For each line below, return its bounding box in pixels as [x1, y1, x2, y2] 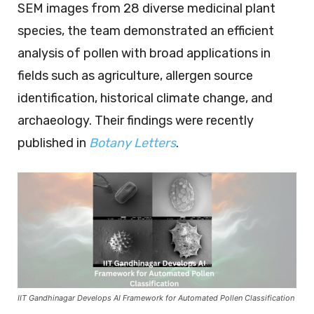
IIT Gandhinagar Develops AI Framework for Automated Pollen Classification [18, 293, 294, 303]
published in [18, 135, 89, 151]
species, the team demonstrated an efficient [18, 22, 274, 39]
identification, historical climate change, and [18, 90, 273, 106]
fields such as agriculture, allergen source [18, 67, 253, 83]
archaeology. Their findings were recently [18, 112, 254, 128]
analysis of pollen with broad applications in [18, 45, 271, 61]
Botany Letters [89, 135, 176, 151]
